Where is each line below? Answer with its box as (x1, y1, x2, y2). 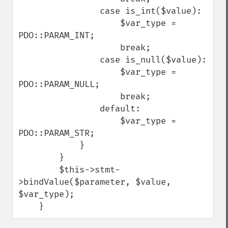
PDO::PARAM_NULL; (18, 79, 100, 90)
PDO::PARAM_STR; (18, 128, 95, 138)
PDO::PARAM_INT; (18, 30, 95, 41)
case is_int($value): (18, 6, 100, 16)
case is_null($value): (18, 54, 100, 65)
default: (18, 103, 100, 114)
